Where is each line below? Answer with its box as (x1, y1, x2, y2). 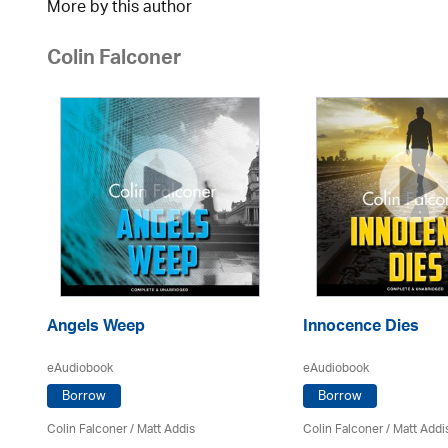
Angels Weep (47, 312, 145, 344)
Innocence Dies (303, 312, 419, 344)
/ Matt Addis (127, 416, 195, 443)
